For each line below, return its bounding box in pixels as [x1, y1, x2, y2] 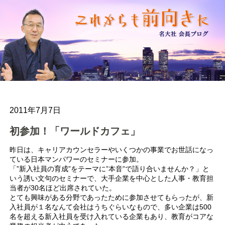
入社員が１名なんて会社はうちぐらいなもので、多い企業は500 [10, 202, 212, 211]
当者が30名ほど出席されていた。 [10, 183, 117, 192]
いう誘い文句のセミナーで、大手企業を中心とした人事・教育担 [10, 174, 214, 182]
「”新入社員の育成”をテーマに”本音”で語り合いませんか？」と [10, 164, 210, 173]
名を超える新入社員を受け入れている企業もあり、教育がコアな [10, 212, 214, 220]
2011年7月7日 [10, 106, 61, 115]
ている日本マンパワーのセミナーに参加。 [10, 155, 144, 163]
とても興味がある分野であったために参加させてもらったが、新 [10, 193, 214, 201]
